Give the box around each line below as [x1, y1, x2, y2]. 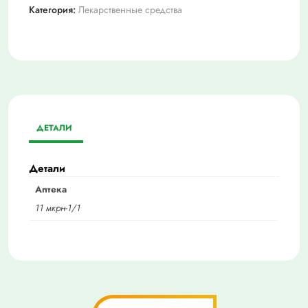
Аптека [34, 183, 67, 197]
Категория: [29, 3, 78, 17]
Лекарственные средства [78, 3, 182, 17]
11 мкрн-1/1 [34, 201, 80, 214]
